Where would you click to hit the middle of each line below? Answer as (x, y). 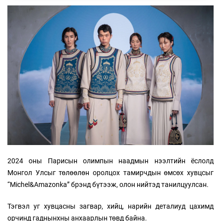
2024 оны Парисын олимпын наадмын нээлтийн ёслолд (110, 161)
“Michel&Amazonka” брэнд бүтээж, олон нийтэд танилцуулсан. (108, 184)
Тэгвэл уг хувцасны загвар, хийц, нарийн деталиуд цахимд (110, 206)
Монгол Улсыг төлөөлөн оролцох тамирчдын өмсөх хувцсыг (110, 172)
